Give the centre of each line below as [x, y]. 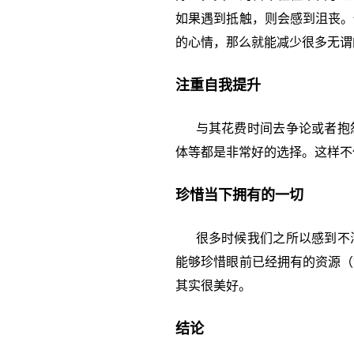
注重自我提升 [218, 85]
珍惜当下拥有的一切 [239, 195]
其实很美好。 [213, 286]
